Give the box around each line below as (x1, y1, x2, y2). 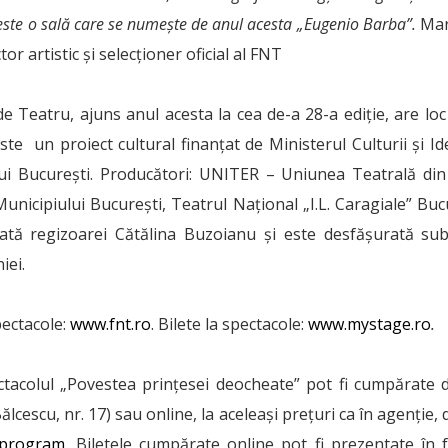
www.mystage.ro (308, 313, 431, 335)
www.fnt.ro (70, 313, 151, 335)
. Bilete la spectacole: (151, 313, 308, 335)
